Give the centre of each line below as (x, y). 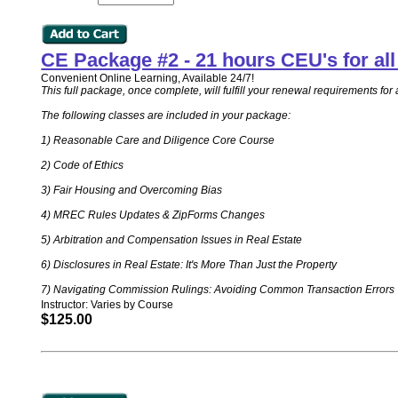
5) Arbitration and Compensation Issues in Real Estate (172, 240)
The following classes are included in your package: (166, 115)
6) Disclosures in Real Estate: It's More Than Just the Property (189, 265)
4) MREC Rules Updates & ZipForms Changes (153, 215)
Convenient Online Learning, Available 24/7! (148, 78)
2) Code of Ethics (83, 165)
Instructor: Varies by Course (107, 305)
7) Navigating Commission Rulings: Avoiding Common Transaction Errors (218, 290)
